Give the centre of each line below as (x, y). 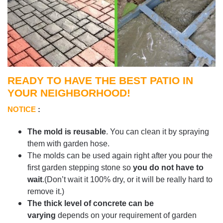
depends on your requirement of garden (126, 216)
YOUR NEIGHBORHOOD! (69, 93)
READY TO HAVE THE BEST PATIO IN (100, 80)
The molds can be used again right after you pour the (120, 156)
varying (42, 216)
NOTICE (22, 109)
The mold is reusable (67, 132)
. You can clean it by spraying (158, 132)
